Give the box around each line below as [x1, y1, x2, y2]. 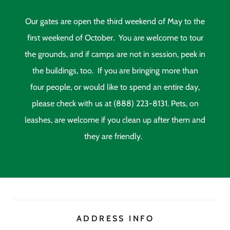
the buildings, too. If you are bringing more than [32, 65, 198, 75]
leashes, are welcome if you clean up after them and [25, 114, 205, 125]
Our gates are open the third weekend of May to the [25, 16, 205, 26]
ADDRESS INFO [76, 213, 155, 223]
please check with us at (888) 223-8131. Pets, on [31, 98, 199, 108]
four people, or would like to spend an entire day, [30, 82, 200, 92]
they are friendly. [84, 131, 146, 141]
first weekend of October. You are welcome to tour [27, 32, 203, 43]
